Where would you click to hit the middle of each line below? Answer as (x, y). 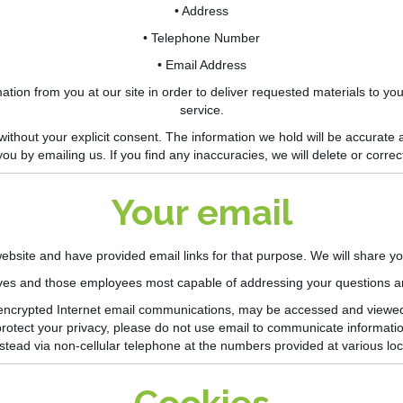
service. (201, 110)
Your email (201, 212)
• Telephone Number (201, 38)
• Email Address (201, 65)
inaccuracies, (230, 155)
